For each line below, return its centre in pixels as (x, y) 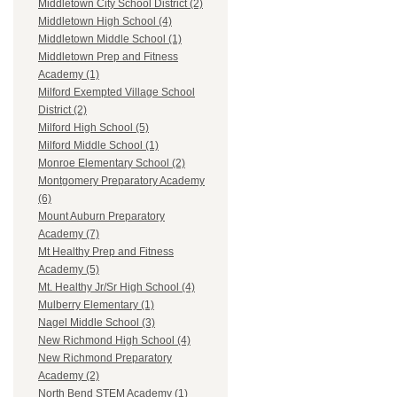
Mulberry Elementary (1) (96, 305)
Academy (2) (69, 376)
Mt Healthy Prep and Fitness (106, 252)
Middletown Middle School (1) (110, 39)
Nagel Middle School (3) (97, 323)
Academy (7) (69, 234)
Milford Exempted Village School (117, 93)
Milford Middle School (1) (98, 146)
